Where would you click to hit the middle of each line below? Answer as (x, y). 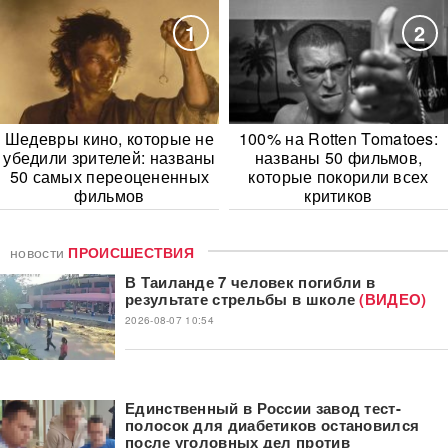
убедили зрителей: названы (109, 157)
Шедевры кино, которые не (109, 138)
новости (39, 251)
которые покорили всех (338, 176)
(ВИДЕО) (391, 298)
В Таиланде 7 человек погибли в (250, 281)
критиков (338, 195)
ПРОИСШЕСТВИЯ (131, 251)
